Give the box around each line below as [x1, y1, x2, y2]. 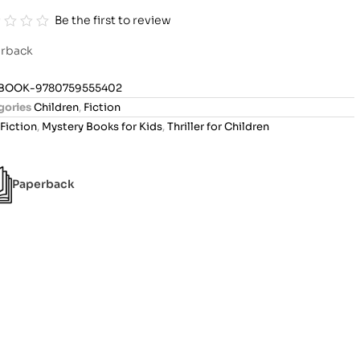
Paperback [11, 177, 75, 192]
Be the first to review [55, 12, 172, 27]
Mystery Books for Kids [41, 119, 162, 133]
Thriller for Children [166, 119, 269, 133]
